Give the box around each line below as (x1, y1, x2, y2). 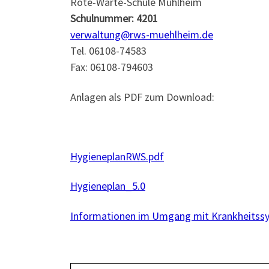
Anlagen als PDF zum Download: (70, 89, 214, 104)
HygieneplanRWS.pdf (70, 149, 164, 163)
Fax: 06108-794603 (70, 60, 153, 74)
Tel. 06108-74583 (70, 44, 147, 58)
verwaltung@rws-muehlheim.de (70, 28, 213, 42)
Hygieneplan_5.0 (70, 179, 145, 193)
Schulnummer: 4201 (70, 11, 158, 26)
